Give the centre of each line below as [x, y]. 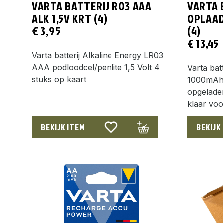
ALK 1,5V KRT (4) [70, 18]
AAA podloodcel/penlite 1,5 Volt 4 [96, 67]
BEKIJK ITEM [63, 127]
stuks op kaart [59, 79]
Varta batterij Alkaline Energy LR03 [98, 55]
